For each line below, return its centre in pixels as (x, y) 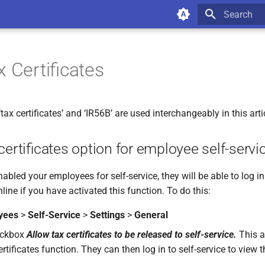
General (151, 215)
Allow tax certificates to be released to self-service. (132, 235)
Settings (107, 215)
